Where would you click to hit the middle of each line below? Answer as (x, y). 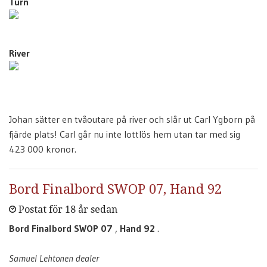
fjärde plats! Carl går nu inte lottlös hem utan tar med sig (125, 134)
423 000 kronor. (43, 149)
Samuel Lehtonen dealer (54, 258)
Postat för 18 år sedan (67, 209)
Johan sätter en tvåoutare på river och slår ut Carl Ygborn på (132, 119)
